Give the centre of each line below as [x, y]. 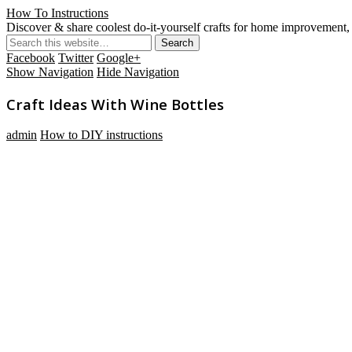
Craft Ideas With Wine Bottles [115, 104]
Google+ [119, 58]
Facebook [31, 58]
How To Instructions [57, 13]
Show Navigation [50, 72]
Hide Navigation [138, 72]
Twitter [76, 58]
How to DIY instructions [101, 135]
